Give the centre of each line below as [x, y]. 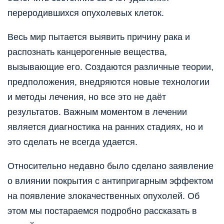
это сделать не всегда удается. [72, 142]
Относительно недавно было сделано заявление [110, 166]
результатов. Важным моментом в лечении [97, 112]
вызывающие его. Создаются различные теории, [110, 67]
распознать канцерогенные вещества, [87, 52]
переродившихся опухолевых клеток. [86, 13]
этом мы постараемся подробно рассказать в [102, 211]
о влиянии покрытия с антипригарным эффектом [110, 181]
